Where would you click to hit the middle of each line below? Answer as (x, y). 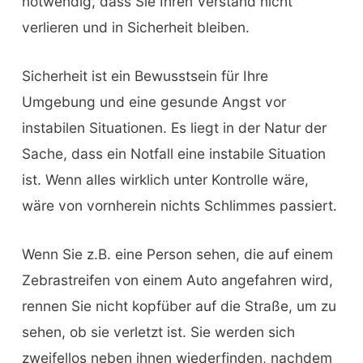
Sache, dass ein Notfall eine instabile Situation (173, 154)
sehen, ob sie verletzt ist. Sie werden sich (158, 331)
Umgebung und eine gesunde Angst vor (154, 102)
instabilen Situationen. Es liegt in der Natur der (174, 128)
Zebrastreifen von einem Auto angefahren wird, (177, 280)
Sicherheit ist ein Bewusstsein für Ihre (145, 76)
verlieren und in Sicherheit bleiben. (135, 28)
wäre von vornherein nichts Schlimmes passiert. (179, 206)
